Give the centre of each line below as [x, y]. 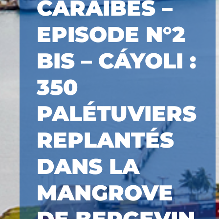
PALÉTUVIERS [117, 113]
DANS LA [88, 166]
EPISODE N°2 [111, 34]
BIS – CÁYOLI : [116, 61]
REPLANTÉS [105, 140]
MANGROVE [105, 193]
